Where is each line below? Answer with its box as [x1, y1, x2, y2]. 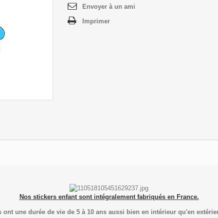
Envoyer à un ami [82, 3, 135, 10]
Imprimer [82, 18, 110, 25]
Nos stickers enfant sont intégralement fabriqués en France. [19, 193, 199, 201]
